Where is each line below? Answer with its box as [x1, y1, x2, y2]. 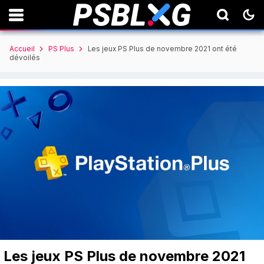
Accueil [9, 45, 35, 53]
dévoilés [9, 54, 40, 62]
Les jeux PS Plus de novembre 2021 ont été [88, 45, 237, 53]
